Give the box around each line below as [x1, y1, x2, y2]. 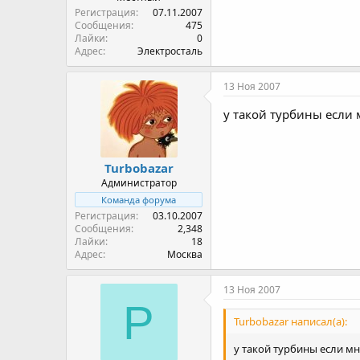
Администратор [100, 176, 177, 190]
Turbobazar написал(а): [234, 314, 347, 329]
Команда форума [101, 194, 176, 206]
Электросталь [137, 44, 202, 58]
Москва [167, 247, 202, 261]
